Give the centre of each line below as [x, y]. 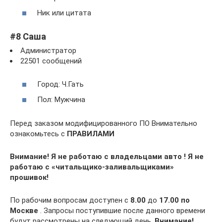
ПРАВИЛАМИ [91, 134]
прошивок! [29, 178]
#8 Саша [28, 37]
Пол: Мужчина [61, 100]
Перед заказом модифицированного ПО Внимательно [104, 124]
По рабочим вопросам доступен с [70, 200]
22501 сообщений [51, 61]
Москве [24, 211]
